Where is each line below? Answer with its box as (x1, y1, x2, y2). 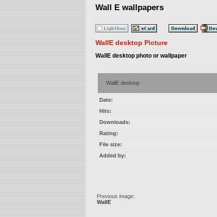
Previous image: (97, 193, 135, 200)
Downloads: (99, 119, 130, 125)
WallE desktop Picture (95, 39, 168, 47)
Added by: (99, 153, 126, 159)
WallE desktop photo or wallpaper (95, 52, 187, 60)
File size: (99, 141, 122, 148)
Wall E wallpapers (95, 3, 164, 13)
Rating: (99, 130, 118, 137)
